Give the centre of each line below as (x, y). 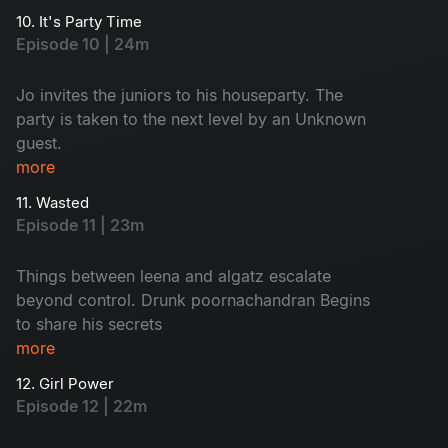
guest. (39, 142)
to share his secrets (89, 323)
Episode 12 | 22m (81, 405)
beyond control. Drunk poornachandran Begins (193, 299)
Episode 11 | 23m (80, 224)
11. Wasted (52, 202)
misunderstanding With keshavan (140, 33)
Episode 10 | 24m (82, 43)
